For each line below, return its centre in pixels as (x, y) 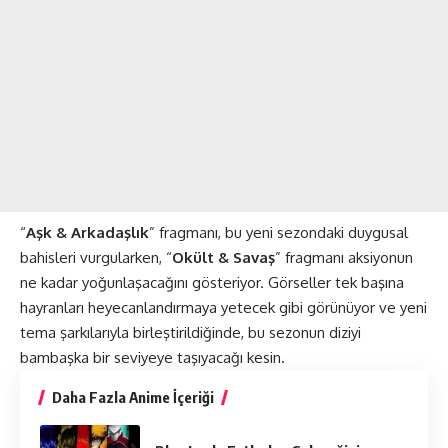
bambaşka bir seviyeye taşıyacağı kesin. (152, 357)
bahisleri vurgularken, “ (96, 257)
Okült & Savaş (223, 257)
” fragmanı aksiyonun (344, 257)
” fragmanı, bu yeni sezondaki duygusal (278, 232)
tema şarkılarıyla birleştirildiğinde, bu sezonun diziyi (190, 332)
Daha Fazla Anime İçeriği (133, 396)
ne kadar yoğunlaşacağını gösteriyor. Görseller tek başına (212, 282)
